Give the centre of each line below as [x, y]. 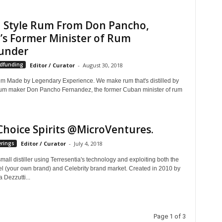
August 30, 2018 [103, 65]
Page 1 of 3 [169, 217]
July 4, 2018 [88, 144]
